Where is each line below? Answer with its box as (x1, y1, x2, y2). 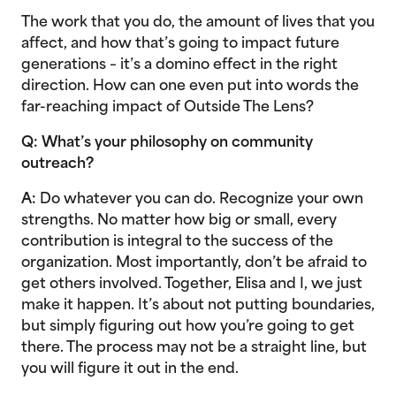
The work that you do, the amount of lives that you (21, 16, 375, 30)
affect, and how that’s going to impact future (21, 37, 339, 51)
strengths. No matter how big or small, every (21, 214, 337, 228)
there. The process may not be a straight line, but (21, 341, 367, 355)
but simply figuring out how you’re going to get (21, 320, 354, 334)
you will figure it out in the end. (21, 362, 239, 377)
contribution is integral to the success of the (21, 235, 333, 249)
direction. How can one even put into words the (21, 80, 359, 94)
